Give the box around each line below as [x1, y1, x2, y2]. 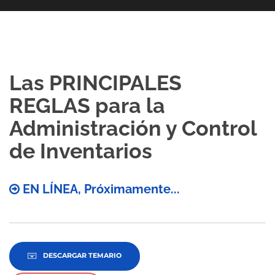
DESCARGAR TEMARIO [43, 251, 122, 260]
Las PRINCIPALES [9, 71, 182, 95]
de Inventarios [9, 139, 152, 163]
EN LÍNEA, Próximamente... [20, 182, 180, 196]
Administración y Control [9, 116, 257, 141]
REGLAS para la [9, 93, 165, 118]
